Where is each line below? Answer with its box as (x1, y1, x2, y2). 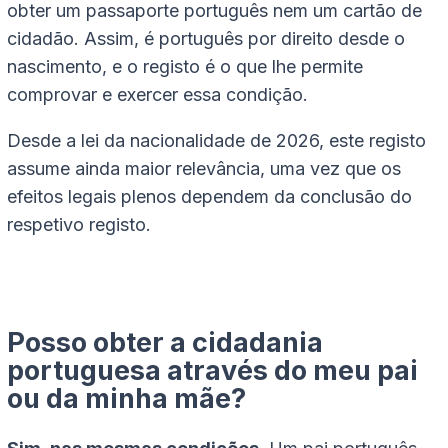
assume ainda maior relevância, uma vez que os (7, 157, 401, 179)
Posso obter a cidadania (7, 325, 323, 359)
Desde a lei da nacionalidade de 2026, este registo (7, 129, 426, 151)
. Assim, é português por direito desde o (74, 27, 405, 49)
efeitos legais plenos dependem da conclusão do (7, 185, 412, 207)
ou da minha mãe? (7, 381, 246, 415)
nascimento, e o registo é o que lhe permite (7, 55, 363, 77)
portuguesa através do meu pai (7, 353, 418, 387)
